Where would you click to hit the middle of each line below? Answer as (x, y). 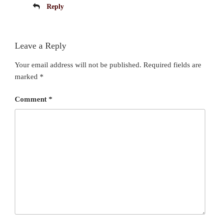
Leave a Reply (41, 46)
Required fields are (172, 65)
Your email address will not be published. (78, 65)
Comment (32, 99)
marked (27, 76)
